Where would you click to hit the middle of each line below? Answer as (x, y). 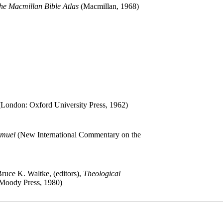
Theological (102, 173)
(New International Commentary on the (78, 134)
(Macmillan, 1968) (109, 6)
